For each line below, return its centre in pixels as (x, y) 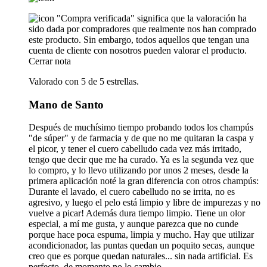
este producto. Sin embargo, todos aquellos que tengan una (139, 39)
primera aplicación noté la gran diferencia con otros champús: (144, 181)
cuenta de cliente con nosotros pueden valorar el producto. (138, 50)
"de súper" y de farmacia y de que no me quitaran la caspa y (141, 138)
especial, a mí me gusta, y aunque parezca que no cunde (133, 224)
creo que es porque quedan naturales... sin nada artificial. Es (141, 256)
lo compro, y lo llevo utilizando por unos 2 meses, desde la (139, 170)
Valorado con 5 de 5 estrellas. (84, 81)
